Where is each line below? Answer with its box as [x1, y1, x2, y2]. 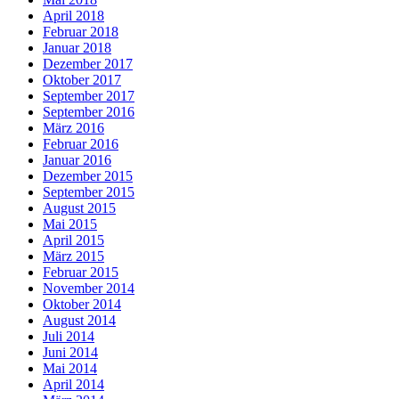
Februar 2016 [43, 135, 118, 151]
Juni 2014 [43, 344, 98, 360]
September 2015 [43, 183, 134, 199]
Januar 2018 [43, 39, 111, 55]
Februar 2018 [43, 23, 118, 39]
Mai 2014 [43, 360, 97, 376]
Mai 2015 [43, 216, 97, 232]
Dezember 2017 [43, 55, 133, 71]
